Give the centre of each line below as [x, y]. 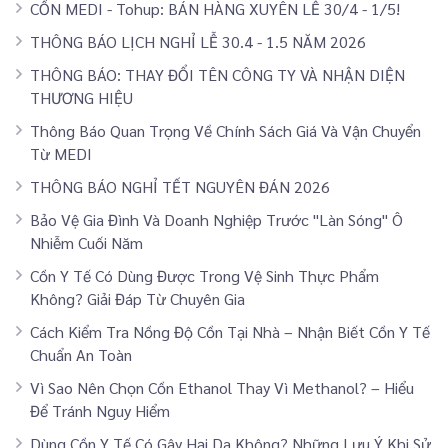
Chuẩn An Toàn [81, 354]
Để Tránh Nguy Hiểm [100, 410]
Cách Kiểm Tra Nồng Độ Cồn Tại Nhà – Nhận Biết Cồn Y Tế [230, 331]
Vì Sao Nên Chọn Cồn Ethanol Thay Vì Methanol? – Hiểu [222, 387]
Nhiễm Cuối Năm [86, 242]
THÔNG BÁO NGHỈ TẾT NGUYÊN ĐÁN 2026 [180, 186]
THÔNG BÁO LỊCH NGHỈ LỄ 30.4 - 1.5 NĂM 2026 [198, 41]
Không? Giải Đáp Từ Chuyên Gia [137, 298]
